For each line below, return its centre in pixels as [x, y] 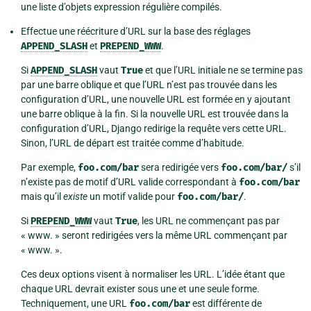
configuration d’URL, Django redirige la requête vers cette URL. [154, 129]
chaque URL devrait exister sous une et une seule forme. [140, 289]
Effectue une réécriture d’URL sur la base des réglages [136, 32]
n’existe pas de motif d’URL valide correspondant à [130, 182]
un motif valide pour [132, 197]
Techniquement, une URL [75, 304]
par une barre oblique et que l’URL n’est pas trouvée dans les [149, 85]
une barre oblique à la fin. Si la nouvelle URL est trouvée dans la [155, 114]
